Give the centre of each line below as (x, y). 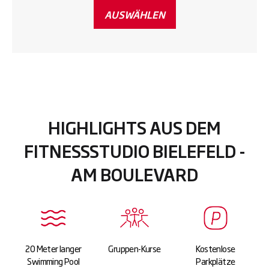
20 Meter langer (53, 248)
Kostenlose (216, 248)
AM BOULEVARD (134, 174)
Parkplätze (216, 261)
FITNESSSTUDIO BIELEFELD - (134, 150)
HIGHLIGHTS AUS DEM (134, 127)
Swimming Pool (53, 261)
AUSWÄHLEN (134, 14)
